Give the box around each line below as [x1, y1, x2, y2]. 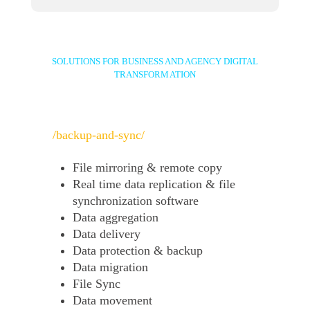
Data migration [73, 260, 149, 275]
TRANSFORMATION [114, 69, 196, 80]
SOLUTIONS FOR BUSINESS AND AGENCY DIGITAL [51, 55, 259, 66]
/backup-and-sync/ [53, 127, 145, 142]
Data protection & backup [73, 244, 203, 258]
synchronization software [73, 194, 199, 208]
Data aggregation [73, 210, 159, 225]
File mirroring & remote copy [73, 161, 223, 175]
